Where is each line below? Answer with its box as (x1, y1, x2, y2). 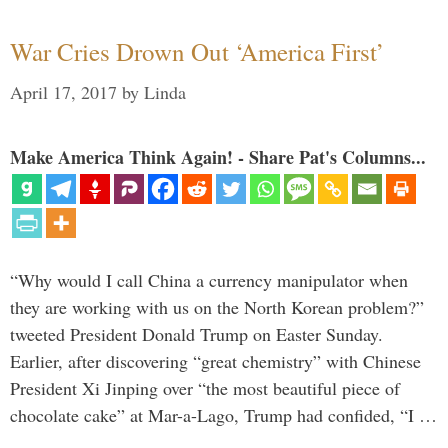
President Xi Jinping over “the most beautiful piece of (10, 375, 400, 400)
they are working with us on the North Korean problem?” (10, 294, 424, 319)
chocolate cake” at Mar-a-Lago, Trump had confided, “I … (10, 402, 437, 427)
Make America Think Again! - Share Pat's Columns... (10, 143, 426, 170)
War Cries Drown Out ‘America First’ (10, 34, 384, 68)
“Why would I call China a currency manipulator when (10, 267, 408, 292)
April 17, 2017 (10, 79, 117, 104)
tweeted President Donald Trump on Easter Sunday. (10, 321, 383, 346)
